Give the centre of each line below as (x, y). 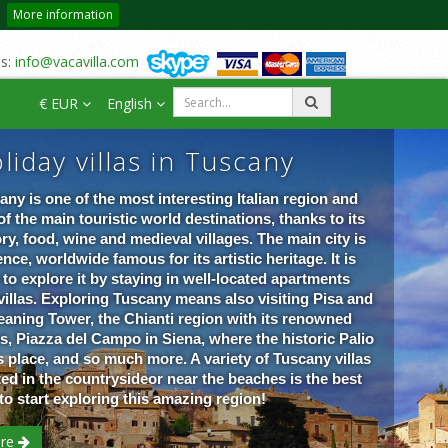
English (131, 103)
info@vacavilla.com (77, 62)
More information (63, 14)
